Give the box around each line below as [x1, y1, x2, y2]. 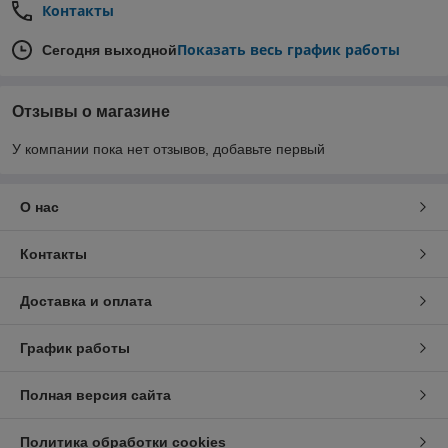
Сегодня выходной [42, 42, 177, 58]
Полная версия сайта [20, 387, 171, 403]
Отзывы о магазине [12, 103, 170, 120]
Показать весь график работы [177, 40, 400, 59]
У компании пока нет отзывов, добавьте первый [12, 141, 325, 157]
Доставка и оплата [20, 293, 152, 309]
